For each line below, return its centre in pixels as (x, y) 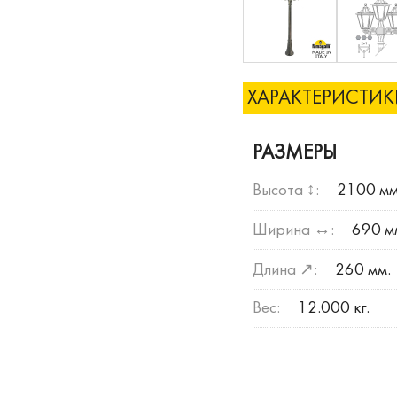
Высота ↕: (285, 191)
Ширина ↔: (293, 230)
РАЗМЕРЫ (294, 153)
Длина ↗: (284, 271)
